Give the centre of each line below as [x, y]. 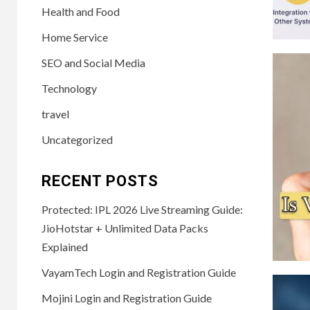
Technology [70, 88]
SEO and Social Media [94, 62]
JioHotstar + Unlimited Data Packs [125, 228]
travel [56, 113]
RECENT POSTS [100, 181]
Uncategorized [77, 139]
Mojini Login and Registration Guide [127, 298]
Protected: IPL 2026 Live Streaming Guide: [143, 209]
